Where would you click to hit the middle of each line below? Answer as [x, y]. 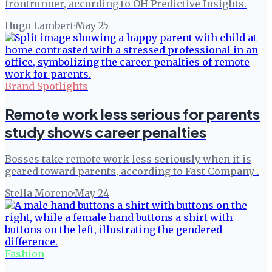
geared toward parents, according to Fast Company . [132, 171]
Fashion [25, 253]
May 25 [92, 25]
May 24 [92, 193]
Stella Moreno [39, 193]
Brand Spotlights [46, 86]
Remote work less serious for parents [132, 113]
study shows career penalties [106, 131]
